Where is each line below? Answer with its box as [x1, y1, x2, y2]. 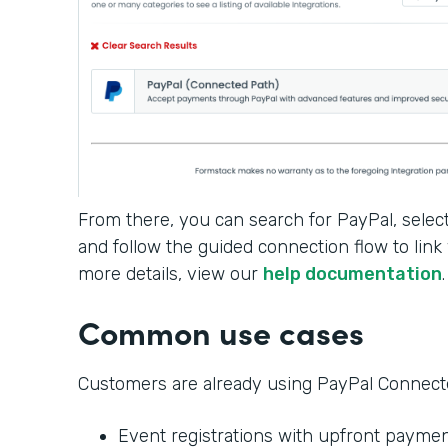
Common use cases [78, 308, 364, 354]
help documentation [263, 262, 442, 285]
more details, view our [78, 262, 263, 285]
